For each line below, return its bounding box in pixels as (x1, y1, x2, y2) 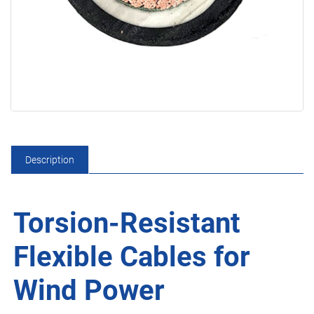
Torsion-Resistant (13, 206, 240, 240)
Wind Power (13, 273, 165, 307)
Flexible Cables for (13, 240, 250, 273)
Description (25, 153, 74, 165)
